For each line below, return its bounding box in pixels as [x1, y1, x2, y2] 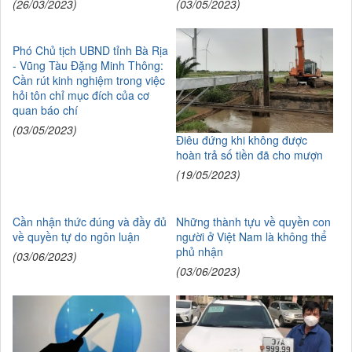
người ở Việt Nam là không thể [175, 228, 327, 244]
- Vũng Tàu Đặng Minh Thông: [13, 57, 163, 74]
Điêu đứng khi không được [175, 132, 307, 148]
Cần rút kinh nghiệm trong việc [13, 72, 165, 89]
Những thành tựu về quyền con [175, 213, 331, 229]
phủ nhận [175, 243, 223, 259]
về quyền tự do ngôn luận [13, 228, 140, 244]
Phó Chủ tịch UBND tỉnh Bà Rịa [13, 42, 168, 59]
